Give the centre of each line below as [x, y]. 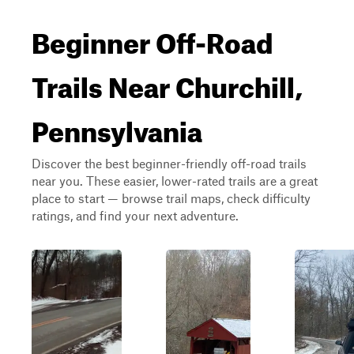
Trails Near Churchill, [167, 82]
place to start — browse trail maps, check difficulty [171, 198]
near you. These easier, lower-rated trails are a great [175, 181]
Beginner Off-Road [152, 38]
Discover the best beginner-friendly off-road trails [169, 163]
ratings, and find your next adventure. [135, 215]
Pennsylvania [117, 126]
